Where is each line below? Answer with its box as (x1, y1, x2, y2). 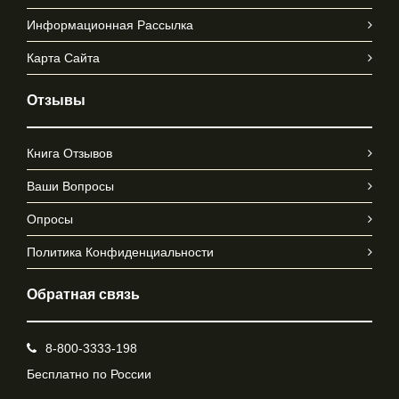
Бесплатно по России (27, 367, 151, 381)
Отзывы (27, 93, 85, 108)
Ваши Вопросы (27, 179, 114, 193)
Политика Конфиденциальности (27, 245, 214, 259)
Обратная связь (27, 287, 140, 302)
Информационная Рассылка (27, 18, 193, 32)
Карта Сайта (27, 51, 100, 65)
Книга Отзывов (27, 146, 112, 160)
